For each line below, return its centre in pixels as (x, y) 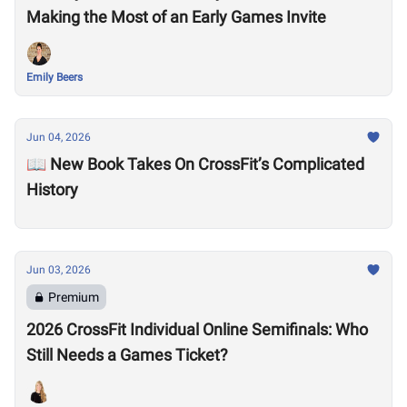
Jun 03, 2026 (59, 270)
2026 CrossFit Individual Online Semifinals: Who (197, 329)
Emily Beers (55, 77)
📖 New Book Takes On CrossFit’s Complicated (195, 164)
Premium (74, 297)
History (52, 189)
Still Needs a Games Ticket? (127, 355)
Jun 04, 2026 (59, 137)
